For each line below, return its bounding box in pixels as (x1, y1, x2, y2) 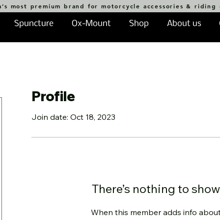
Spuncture (14, 19, 54, 28)
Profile (31, 87, 75, 105)
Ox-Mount (71, 19, 111, 28)
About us (166, 19, 201, 28)
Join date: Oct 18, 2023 (31, 112, 115, 122)
